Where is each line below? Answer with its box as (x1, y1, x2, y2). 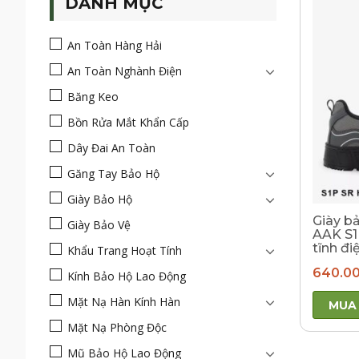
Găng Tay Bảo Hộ (67, 166, 159, 181)
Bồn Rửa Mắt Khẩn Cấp (67, 115, 189, 130)
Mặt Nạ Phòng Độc (67, 320, 167, 335)
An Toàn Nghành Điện (67, 63, 182, 79)
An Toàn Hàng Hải (67, 38, 162, 53)
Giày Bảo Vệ (67, 217, 131, 232)
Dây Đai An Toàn (67, 140, 155, 155)
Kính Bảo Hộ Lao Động (67, 268, 186, 284)
